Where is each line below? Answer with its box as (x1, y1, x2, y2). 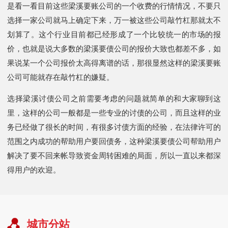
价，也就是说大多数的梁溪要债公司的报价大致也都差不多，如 (7, 44, 221, 53)
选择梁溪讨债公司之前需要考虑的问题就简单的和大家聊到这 (7, 94, 221, 103)
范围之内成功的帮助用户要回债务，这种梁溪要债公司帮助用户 (7, 136, 221, 146)
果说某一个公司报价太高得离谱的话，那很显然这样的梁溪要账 (7, 58, 221, 67)
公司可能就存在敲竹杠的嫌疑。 (7, 72, 114, 81)
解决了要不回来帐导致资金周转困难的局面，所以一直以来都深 (7, 151, 221, 160)
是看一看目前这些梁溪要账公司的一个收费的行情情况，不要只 (7, 1, 221, 10)
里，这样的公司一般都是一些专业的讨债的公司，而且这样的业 (7, 108, 221, 117)
